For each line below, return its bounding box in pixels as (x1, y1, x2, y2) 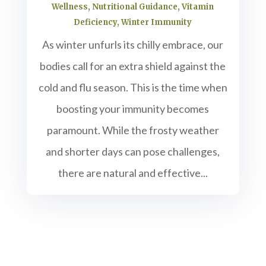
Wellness (52, 2, 88, 12)
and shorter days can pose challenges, (46, 145, 220, 159)
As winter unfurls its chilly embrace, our (42, 38, 224, 52)
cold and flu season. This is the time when (38, 81, 227, 94)
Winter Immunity (121, 17, 192, 28)
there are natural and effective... (58, 166, 208, 180)
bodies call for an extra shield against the (40, 59, 226, 73)
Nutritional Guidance (92, 2, 178, 12)
